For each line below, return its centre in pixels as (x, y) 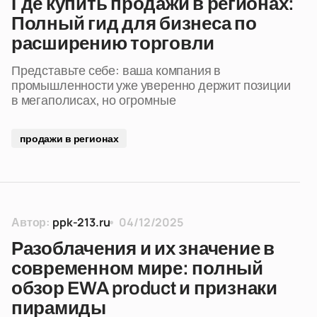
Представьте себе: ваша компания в (116, 70)
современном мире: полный (137, 268)
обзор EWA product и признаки (144, 288)
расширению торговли (113, 43)
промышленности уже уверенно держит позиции (151, 85)
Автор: (31, 222)
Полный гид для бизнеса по (134, 23)
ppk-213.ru (81, 222)
